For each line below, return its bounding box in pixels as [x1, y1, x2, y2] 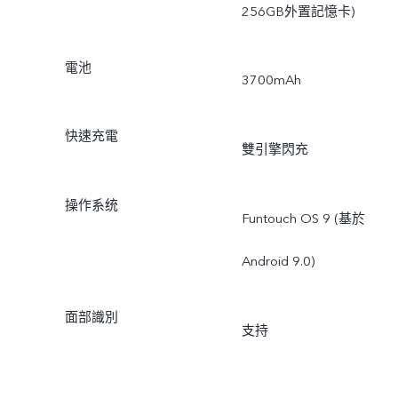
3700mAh [241, 71, 301, 90]
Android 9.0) [241, 252, 314, 271]
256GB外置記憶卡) [241, 2, 354, 20]
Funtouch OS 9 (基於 [241, 210, 365, 228]
